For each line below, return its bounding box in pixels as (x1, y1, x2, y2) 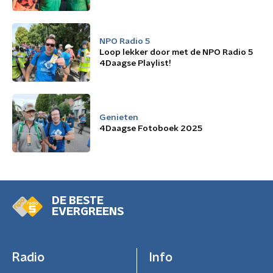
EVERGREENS (52, 207, 124, 218)
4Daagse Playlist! (99, 59, 171, 68)
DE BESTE (52, 196, 104, 207)
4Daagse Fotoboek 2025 (99, 124, 202, 133)
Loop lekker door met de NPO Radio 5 (99, 48, 253, 57)
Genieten (99, 113, 138, 122)
